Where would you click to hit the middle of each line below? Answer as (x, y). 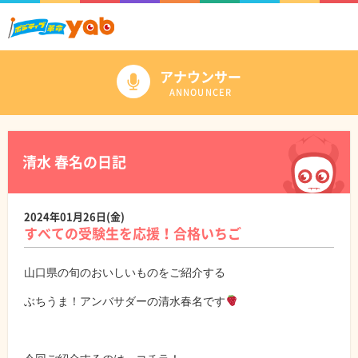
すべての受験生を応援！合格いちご (133, 233)
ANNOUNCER (201, 92)
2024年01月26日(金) (74, 216)
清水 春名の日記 (74, 161)
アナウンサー (201, 76)
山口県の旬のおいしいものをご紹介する (125, 272)
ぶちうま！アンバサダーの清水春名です (125, 300)
